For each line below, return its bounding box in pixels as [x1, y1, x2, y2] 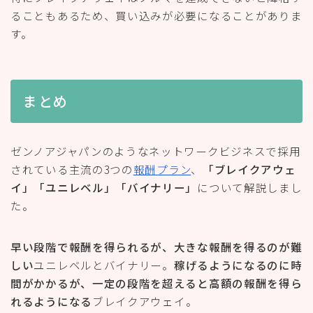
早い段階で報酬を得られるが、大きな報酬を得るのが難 [10, 238, 303, 254]
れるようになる [10, 293, 92, 309]
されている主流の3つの [10, 161, 133, 177]
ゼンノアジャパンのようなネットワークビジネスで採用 [10, 143, 301, 159]
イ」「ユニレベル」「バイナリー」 [10, 179, 198, 195]
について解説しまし [197, 179, 303, 195]
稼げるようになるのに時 [173, 256, 303, 272]
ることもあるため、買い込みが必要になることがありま [10, 7, 303, 23]
